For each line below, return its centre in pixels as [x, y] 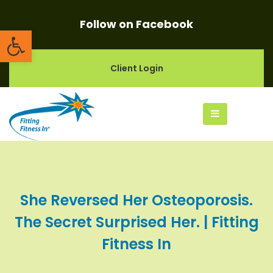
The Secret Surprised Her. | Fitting [136, 222]
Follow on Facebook [136, 24]
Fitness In [136, 244]
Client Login [136, 68]
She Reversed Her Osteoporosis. [136, 200]
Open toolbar [68, 36]
